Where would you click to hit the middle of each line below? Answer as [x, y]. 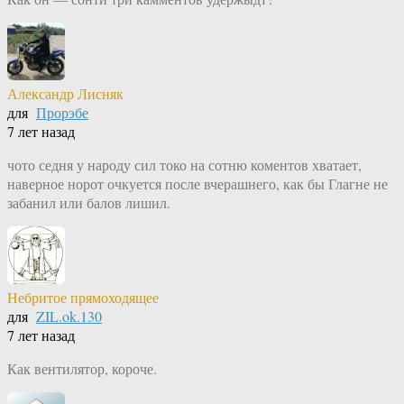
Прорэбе [62, 113]
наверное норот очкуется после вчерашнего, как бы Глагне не [197, 184]
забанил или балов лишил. [89, 203]
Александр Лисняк [65, 94]
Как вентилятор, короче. [82, 369]
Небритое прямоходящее [83, 298]
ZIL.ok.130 [69, 317]
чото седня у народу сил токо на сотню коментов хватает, [184, 165]
